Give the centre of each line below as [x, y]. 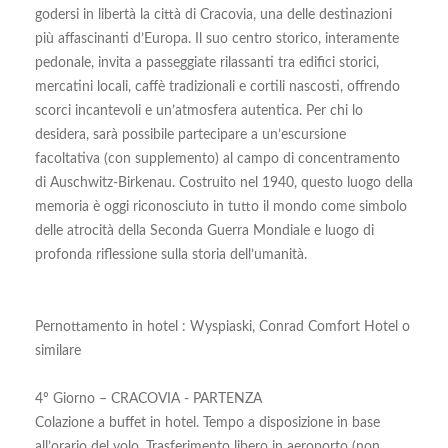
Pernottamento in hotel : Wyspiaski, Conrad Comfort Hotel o [222, 327]
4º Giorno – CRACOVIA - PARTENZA [148, 399]
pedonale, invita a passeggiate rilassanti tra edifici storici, [207, 63]
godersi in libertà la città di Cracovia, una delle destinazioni [213, 15]
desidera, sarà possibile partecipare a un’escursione [190, 135]
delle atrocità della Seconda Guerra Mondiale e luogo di [204, 231]
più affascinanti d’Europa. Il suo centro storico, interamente [217, 39]
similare [58, 351]
